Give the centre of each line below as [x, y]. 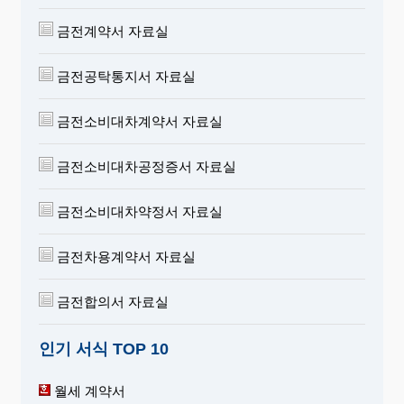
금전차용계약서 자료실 [124, 256]
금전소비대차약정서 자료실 [138, 211]
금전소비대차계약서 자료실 [138, 121]
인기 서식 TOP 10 [104, 349]
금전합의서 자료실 [111, 301]
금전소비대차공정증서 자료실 [145, 166]
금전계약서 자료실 [111, 31]
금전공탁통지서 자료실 [124, 76]
